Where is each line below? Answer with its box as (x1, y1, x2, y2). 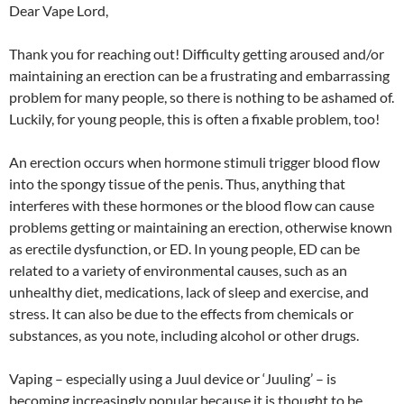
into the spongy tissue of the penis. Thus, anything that (9, 174, 345, 192)
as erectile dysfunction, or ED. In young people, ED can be (9, 239, 360, 257)
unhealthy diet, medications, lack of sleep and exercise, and (9, 282, 369, 300)
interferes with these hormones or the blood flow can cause (9, 196, 374, 214)
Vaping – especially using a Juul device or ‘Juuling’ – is (9, 369, 336, 387)
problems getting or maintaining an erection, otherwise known (9, 217, 392, 235)
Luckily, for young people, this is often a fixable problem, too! (9, 109, 380, 127)
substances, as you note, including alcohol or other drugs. (9, 326, 359, 344)
